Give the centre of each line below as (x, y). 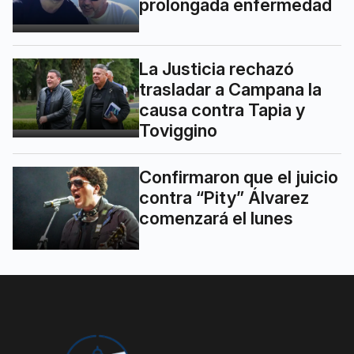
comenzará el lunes (216, 218)
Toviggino (178, 130)
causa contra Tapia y (222, 109)
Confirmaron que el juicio (239, 177)
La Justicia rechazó (217, 68)
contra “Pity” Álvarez (224, 197)
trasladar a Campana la (230, 89)
